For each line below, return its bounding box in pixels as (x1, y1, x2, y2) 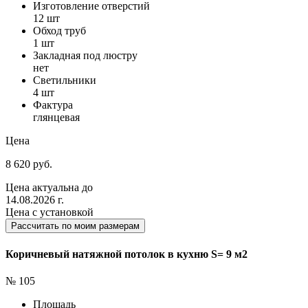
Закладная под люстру (33, 49, 137, 62)
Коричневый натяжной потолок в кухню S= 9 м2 (5, 247, 247, 260)
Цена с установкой (5, 206, 93, 219)
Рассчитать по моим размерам (11, 221, 140, 232)
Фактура (33, 99, 73, 111)
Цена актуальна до (5, 181, 93, 194)
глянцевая (33, 111, 80, 124)
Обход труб (33, 25, 86, 37)
